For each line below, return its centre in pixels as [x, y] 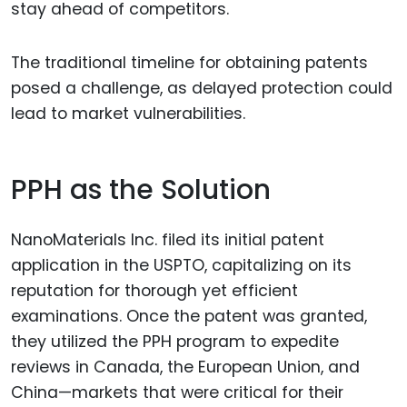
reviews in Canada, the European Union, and [185, 367]
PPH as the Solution [141, 190]
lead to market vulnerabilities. [128, 113]
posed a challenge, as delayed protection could [202, 88]
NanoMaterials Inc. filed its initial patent [168, 239]
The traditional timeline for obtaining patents [189, 62]
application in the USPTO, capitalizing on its [181, 265]
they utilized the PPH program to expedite [175, 341]
